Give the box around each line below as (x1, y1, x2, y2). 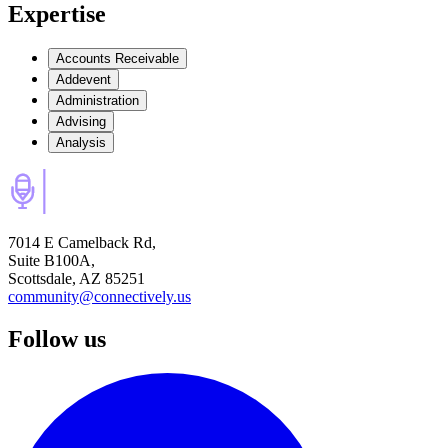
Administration (56, 93, 139, 109)
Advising (56, 114, 106, 130)
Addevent (56, 72, 111, 88)
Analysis (56, 135, 106, 151)
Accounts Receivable (56, 51, 179, 67)
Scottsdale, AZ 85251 (8, 270, 145, 288)
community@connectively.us (8, 288, 191, 306)
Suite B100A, (8, 252, 95, 270)
